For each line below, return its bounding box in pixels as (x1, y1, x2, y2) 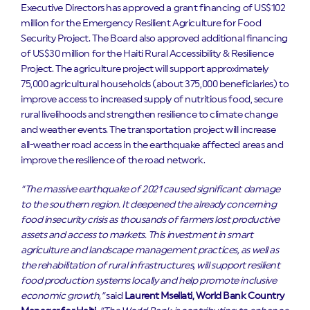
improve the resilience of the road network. (21, 156, 206, 166)
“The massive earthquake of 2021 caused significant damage (21, 185, 280, 195)
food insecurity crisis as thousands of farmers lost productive (21, 215, 280, 226)
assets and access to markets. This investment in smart (21, 230, 253, 241)
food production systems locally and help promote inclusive (21, 276, 277, 286)
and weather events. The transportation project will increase (21, 125, 276, 136)
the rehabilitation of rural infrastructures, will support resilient (21, 261, 280, 271)
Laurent (124, 291, 159, 302)
